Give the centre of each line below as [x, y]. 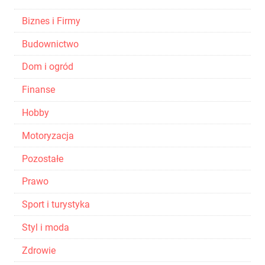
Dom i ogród [47, 67]
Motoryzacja [48, 135]
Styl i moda [45, 227]
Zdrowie [38, 250]
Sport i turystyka [56, 205]
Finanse [38, 90]
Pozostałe [42, 159]
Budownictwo [50, 44]
